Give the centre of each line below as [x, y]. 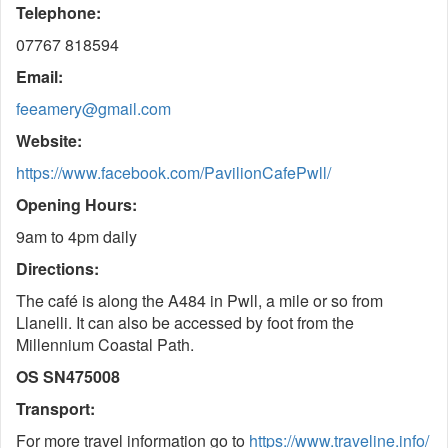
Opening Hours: [76, 204]
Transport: [55, 408]
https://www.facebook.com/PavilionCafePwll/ [173, 172]
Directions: [57, 268]
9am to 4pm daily [76, 236]
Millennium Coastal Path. [105, 344]
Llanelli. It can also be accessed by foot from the [185, 322]
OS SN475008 [68, 376]
